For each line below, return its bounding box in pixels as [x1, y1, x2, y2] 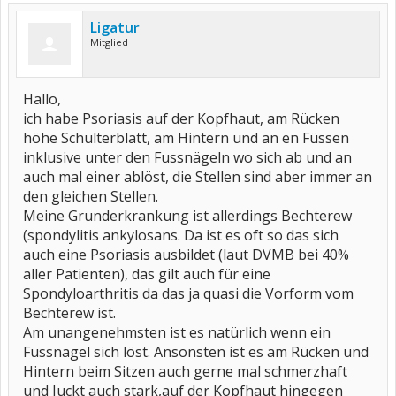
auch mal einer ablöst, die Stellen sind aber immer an [23, 167, 372, 187]
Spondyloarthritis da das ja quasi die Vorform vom [23, 284, 354, 303]
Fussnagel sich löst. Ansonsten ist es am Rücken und [23, 342, 369, 362]
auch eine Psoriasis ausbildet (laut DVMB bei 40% [23, 245, 349, 264]
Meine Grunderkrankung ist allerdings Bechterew [23, 206, 352, 225]
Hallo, [23, 89, 61, 109]
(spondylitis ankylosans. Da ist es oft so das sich [23, 225, 339, 245]
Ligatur [90, 18, 140, 37]
